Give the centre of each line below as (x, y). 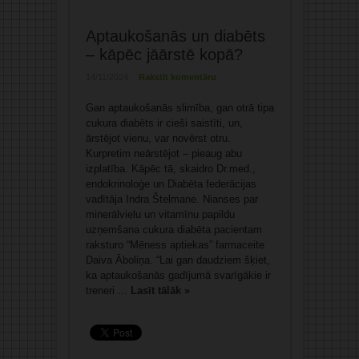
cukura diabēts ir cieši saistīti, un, (164, 123)
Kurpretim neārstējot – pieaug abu (163, 154)
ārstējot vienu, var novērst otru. (158, 139)
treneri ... (108, 291)
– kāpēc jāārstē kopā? (164, 55)
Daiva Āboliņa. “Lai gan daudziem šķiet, (177, 260)
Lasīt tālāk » (160, 291)
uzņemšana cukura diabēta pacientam (173, 230)
